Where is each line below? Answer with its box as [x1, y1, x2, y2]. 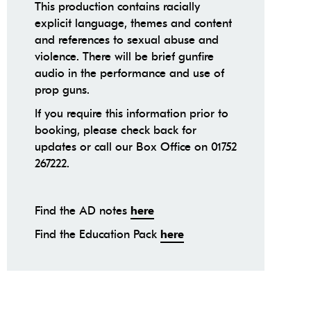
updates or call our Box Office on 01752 [34, 140, 237, 155]
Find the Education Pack [34, 227, 160, 242]
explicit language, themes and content [34, 16, 232, 31]
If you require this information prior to [34, 106, 228, 121]
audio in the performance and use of [34, 66, 224, 81]
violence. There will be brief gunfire [34, 49, 214, 65]
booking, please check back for [34, 123, 196, 138]
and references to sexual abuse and [34, 33, 219, 48]
